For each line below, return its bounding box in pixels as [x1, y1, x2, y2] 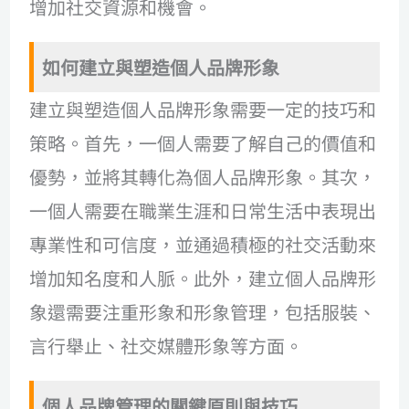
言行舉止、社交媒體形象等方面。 [29, 332, 304, 360]
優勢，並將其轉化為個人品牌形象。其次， [29, 163, 377, 191]
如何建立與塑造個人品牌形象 [42, 54, 280, 81]
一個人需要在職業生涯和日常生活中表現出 [29, 197, 377, 225]
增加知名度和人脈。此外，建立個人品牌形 [29, 265, 377, 292]
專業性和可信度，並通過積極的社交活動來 [29, 231, 377, 258]
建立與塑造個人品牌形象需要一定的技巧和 [29, 96, 377, 123]
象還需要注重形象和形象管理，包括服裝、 [29, 299, 377, 326]
